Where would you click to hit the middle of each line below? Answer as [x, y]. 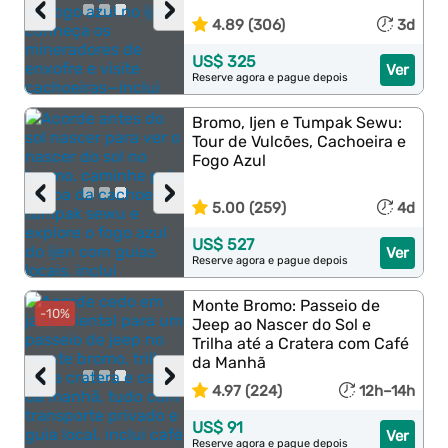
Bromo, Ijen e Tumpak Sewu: [297, 122]
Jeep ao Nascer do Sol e [282, 324]
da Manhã [229, 362]
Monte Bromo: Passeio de [286, 305]
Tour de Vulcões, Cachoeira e [299, 141]
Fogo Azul [229, 160]
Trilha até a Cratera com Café [301, 343]
